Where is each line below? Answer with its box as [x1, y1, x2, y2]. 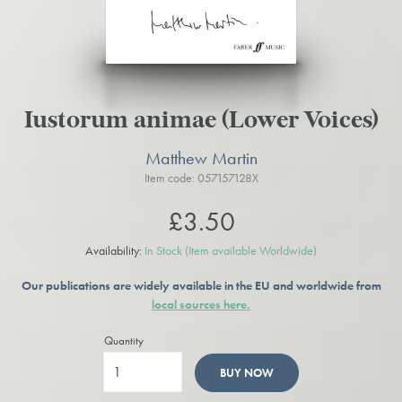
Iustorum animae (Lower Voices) [23, 109, 379, 135]
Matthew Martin [144, 145, 258, 170]
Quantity [104, 333, 144, 349]
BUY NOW [219, 365, 274, 381]
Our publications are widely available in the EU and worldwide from [21, 277, 381, 293]
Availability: [85, 241, 144, 258]
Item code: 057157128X [144, 169, 258, 186]
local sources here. [152, 296, 250, 312]
